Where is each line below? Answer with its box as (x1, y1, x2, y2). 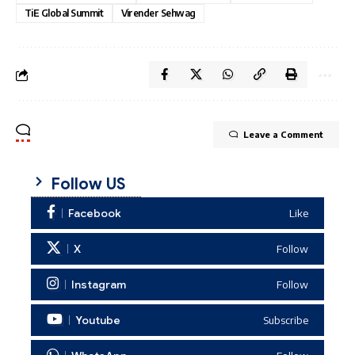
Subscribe (263, 313, 308, 326)
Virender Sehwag (120, 7, 196, 20)
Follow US (47, 174, 125, 195)
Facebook (68, 206, 121, 221)
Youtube (75, 313, 120, 328)
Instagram (71, 277, 126, 292)
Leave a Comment (243, 129, 323, 140)
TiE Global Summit (25, 7, 104, 20)
